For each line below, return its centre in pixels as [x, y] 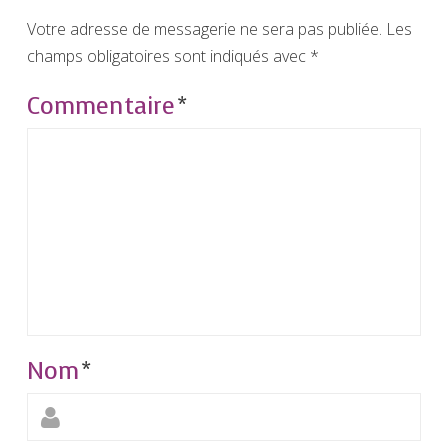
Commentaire [104, 105]
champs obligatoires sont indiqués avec [168, 55]
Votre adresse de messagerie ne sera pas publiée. [204, 28]
